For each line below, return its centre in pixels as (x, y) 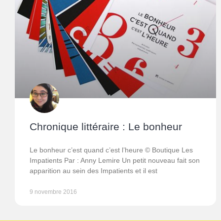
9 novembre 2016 (53, 192)
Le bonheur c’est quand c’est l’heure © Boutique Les (111, 150)
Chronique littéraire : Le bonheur (106, 127)
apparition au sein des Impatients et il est (93, 171)
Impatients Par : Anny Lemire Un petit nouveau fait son (115, 161)
